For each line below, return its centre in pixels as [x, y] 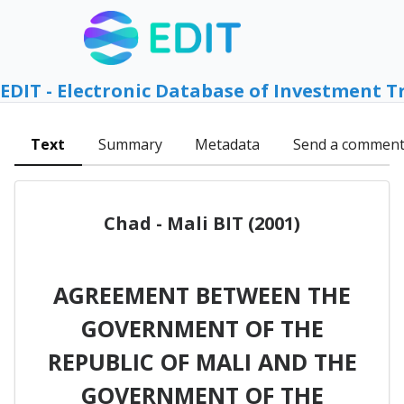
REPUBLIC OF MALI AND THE [202, 361]
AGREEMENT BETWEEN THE [202, 294]
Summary [130, 145]
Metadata [228, 145]
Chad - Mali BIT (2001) [202, 223]
